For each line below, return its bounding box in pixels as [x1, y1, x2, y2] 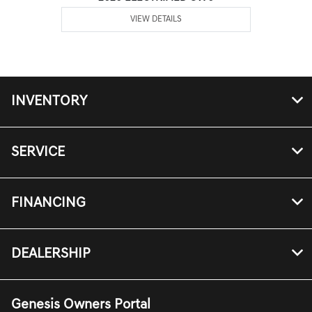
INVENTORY [11, 94, 87, 109]
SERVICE [11, 145, 65, 159]
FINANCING [11, 196, 86, 210]
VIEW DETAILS [130, 15, 182, 24]
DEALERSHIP [11, 247, 91, 261]
